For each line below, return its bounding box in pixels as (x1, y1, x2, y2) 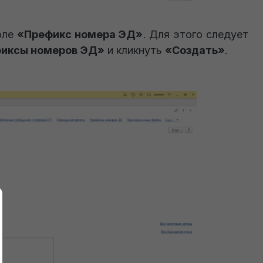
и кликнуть (104, 44, 166, 56)
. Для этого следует (143, 28, 249, 41)
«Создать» (165, 44, 225, 56)
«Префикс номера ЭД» (16, 28, 143, 41)
